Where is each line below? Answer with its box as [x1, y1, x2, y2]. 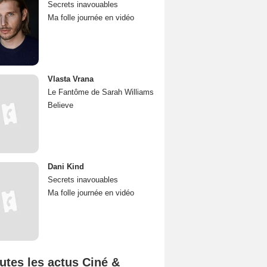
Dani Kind [48, 162, 84, 171]
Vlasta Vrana [48, 74, 94, 83]
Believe [48, 101, 73, 110]
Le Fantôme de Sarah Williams [48, 88, 154, 97]
